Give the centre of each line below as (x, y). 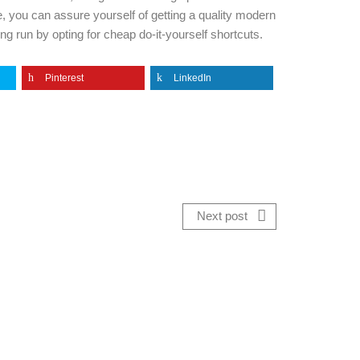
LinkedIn (192, 78)
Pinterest (64, 78)
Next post (224, 216)
